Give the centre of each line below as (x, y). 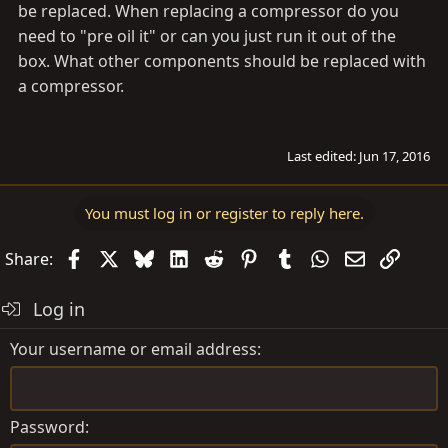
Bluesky (181, 256)
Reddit (248, 256)
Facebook (119, 256)
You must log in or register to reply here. (224, 212)
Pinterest (293, 256)
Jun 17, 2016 (394, 155)
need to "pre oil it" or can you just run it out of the (207, 36)
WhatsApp (367, 256)
